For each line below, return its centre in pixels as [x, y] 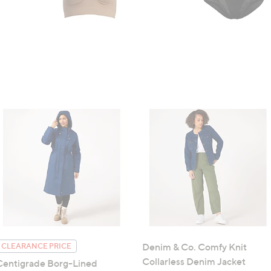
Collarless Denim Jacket [194, 261]
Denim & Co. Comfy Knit [194, 247]
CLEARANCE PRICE [36, 246]
